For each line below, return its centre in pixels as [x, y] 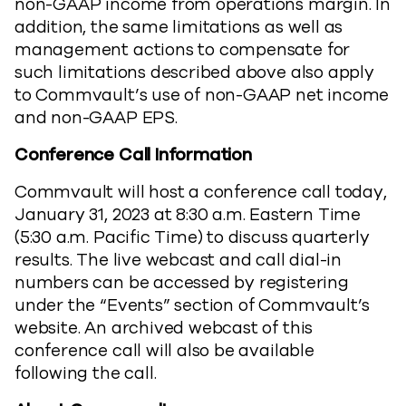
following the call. [86, 373]
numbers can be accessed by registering [182, 283]
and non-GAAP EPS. [96, 118]
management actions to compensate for [183, 50]
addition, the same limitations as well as [179, 27]
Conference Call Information [133, 155]
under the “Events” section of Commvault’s [193, 305]
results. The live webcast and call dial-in [179, 260]
